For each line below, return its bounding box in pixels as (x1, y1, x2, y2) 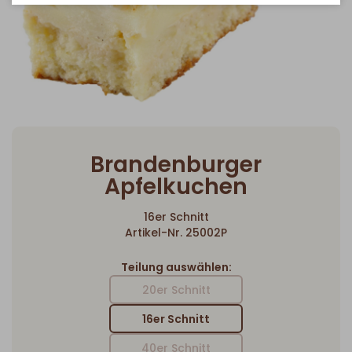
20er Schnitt (141, 281, 211, 298)
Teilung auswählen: (120, 258, 232, 275)
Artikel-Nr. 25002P (125, 224, 227, 240)
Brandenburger (90, 148, 262, 180)
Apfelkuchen (104, 170, 247, 202)
